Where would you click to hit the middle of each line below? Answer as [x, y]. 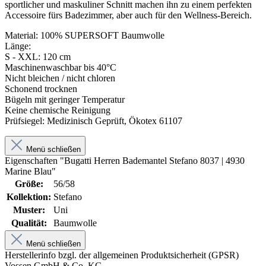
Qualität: [29, 223]
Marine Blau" [30, 171]
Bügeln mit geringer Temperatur [65, 99]
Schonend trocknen [41, 88]
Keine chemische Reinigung [58, 110]
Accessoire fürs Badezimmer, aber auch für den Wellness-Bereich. [128, 15]
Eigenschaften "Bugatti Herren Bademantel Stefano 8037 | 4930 [125, 160]
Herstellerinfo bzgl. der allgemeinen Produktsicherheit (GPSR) [122, 255]
